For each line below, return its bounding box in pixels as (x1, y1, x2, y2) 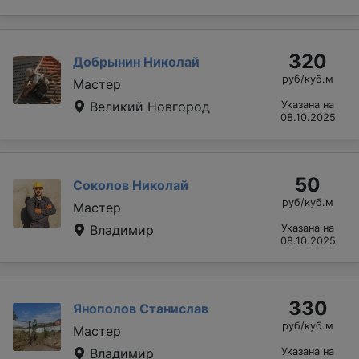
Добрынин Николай (73, 53, 200, 70)
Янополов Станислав (73, 300, 208, 317)
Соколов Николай (73, 176, 188, 193)
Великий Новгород (86, 98, 210, 115)
